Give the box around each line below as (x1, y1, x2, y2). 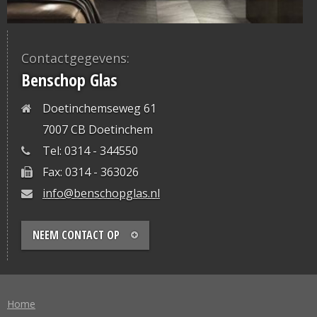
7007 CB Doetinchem (42, 121, 153, 137)
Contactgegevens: (21, 49, 129, 67)
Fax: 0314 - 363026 (42, 163, 139, 180)
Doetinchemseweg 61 (42, 100, 156, 116)
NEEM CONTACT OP (33, 226, 120, 243)
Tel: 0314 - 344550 (42, 142, 138, 158)
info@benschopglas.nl (42, 185, 160, 201)
